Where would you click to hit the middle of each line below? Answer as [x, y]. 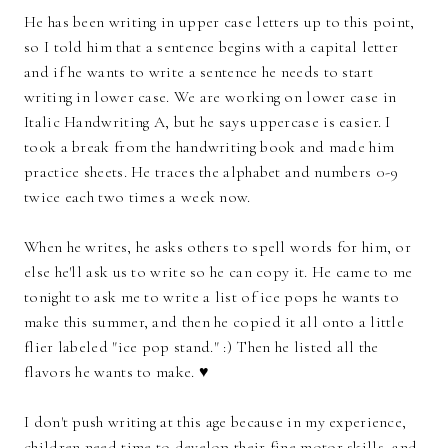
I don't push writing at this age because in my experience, [215, 422]
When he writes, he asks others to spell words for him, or [218, 247]
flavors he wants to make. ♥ [117, 372]
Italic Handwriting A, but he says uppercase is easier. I [207, 122]
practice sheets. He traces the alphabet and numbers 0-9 [211, 172]
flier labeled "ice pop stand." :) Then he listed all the [201, 347]
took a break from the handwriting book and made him [209, 147]
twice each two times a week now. [137, 197]
